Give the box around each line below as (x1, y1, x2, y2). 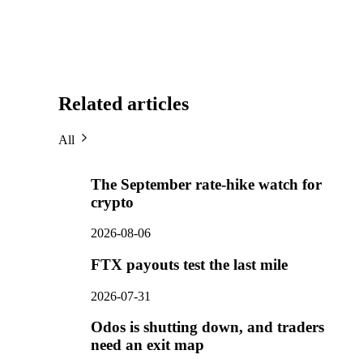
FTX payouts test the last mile (91, 255, 288, 273)
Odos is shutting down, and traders (91, 318, 324, 336)
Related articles (58, 92, 189, 114)
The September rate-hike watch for (91, 175, 322, 193)
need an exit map (91, 336, 204, 354)
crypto (91, 193, 134, 211)
